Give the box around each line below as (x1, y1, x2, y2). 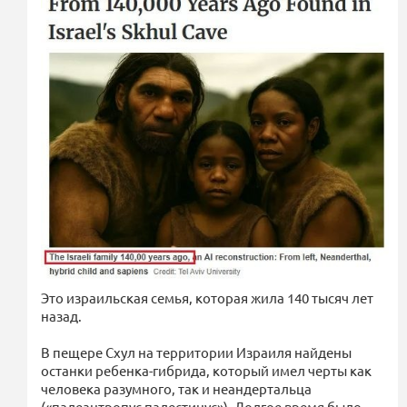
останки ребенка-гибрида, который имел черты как (41, 361, 372, 379)
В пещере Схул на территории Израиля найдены (41, 342, 352, 361)
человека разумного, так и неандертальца (41, 379, 312, 397)
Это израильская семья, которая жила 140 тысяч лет (41, 288, 373, 306)
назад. (41, 306, 82, 324)
